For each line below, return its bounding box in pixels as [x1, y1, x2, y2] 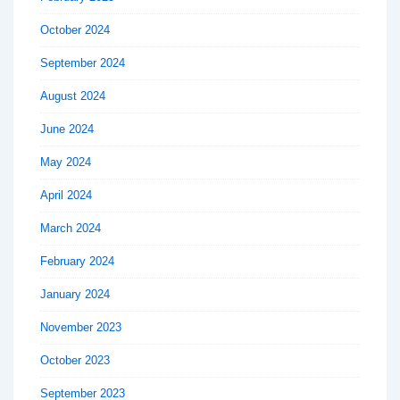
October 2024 [40, 22, 110, 37]
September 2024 [40, 55, 125, 70]
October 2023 [40, 353, 110, 367]
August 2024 [40, 88, 105, 103]
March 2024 [40, 221, 101, 235]
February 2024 [40, 254, 114, 268]
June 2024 [40, 121, 94, 136]
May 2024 [40, 154, 91, 169]
